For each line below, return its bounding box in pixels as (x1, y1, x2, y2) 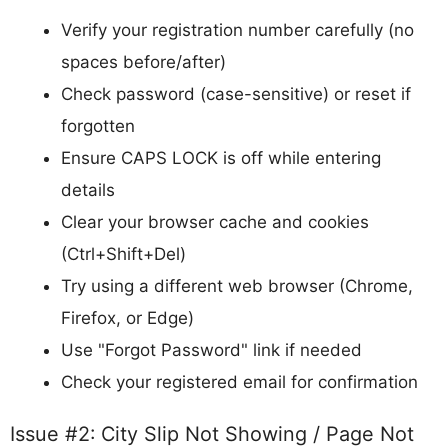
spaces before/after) (61, 51, 226, 72)
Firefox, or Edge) (61, 307, 194, 328)
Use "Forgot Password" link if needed (61, 339, 362, 360)
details (61, 179, 115, 200)
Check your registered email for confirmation (61, 371, 418, 392)
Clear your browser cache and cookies (61, 211, 369, 232)
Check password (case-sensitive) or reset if (61, 83, 411, 104)
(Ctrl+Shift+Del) (61, 243, 186, 264)
